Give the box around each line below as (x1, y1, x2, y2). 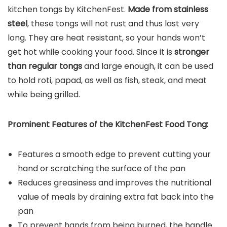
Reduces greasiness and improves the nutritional (18, 176, 211, 188)
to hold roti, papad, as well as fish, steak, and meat (8, 74, 207, 86)
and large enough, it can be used (82, 60, 213, 72)
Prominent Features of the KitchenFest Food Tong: (8, 118, 208, 130)
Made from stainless (128, 3, 208, 15)
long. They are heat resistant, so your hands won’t (8, 31, 205, 44)
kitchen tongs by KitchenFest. (8, 3, 128, 15)
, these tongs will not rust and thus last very (27, 17, 199, 29)
